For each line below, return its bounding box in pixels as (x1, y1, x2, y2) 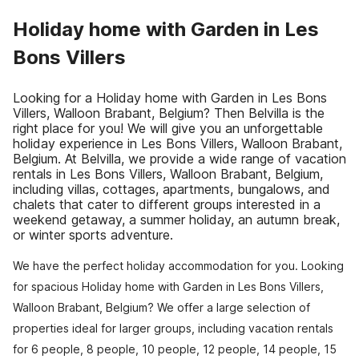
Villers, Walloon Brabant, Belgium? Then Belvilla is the (13, 105, 325, 121)
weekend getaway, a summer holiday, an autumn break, (13, 212, 340, 228)
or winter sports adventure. (13, 227, 173, 243)
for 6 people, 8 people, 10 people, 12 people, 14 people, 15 (13, 342, 337, 356)
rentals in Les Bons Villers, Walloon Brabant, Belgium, (13, 166, 323, 182)
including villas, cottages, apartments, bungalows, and (13, 181, 330, 197)
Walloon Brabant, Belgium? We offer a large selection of (13, 301, 310, 314)
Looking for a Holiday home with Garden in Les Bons (13, 90, 327, 106)
